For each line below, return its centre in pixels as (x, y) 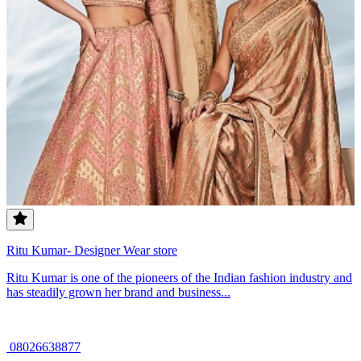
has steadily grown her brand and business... (118, 293)
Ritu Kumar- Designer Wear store (92, 251)
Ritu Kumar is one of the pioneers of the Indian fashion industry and (179, 278)
